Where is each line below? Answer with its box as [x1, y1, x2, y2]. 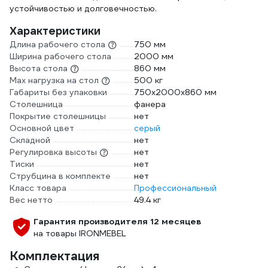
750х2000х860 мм [134, 87, 217, 98]
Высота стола [10, 63, 68, 74]
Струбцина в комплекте [10, 170, 111, 181]
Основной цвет [10, 123, 74, 133]
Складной [10, 135, 50, 145]
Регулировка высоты [10, 147, 97, 157]
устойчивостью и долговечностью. [10, 3, 157, 14]
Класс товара [10, 182, 66, 193]
